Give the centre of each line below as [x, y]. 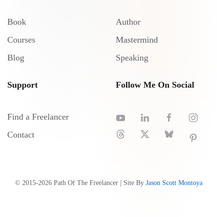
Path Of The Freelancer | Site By [99, 183]
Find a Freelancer [38, 117]
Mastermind [137, 40]
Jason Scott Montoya [174, 183]
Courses [21, 40]
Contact [21, 135]
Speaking [132, 58]
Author [128, 22]
